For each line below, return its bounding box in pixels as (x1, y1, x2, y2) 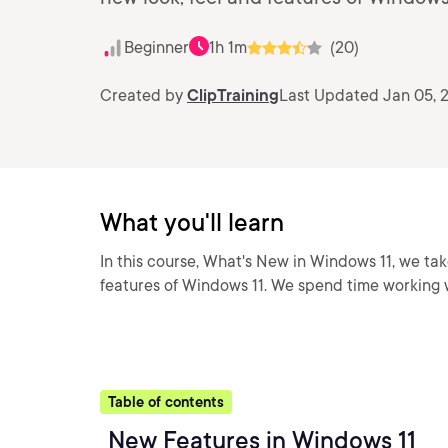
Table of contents (108, 394, 224, 410)
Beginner (124, 38, 189, 57)
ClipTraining (187, 86, 279, 105)
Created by (100, 86, 187, 105)
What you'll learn (100, 208, 284, 237)
